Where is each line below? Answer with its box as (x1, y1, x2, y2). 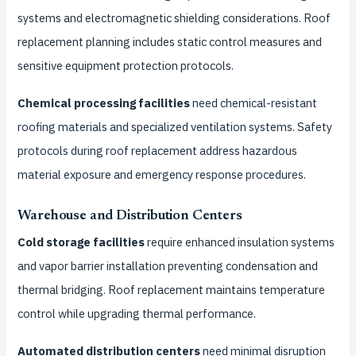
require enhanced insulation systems (144, 234, 335, 250)
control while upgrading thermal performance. (17, 306, 256, 322)
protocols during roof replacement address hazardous (17, 142, 297, 158)
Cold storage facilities (17, 234, 145, 250)
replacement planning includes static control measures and (17, 33, 322, 49)
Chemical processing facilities (17, 95, 190, 110)
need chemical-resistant (189, 95, 317, 110)
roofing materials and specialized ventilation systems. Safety (17, 118, 332, 134)
